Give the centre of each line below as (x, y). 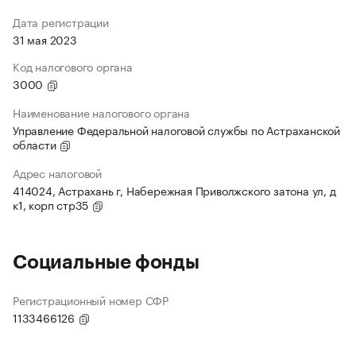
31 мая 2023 (45, 39)
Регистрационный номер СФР (91, 300)
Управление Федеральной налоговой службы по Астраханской (176, 130)
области (36, 144)
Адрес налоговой (57, 173)
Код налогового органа (73, 66)
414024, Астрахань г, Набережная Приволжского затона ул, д (174, 190)
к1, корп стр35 (52, 205)
